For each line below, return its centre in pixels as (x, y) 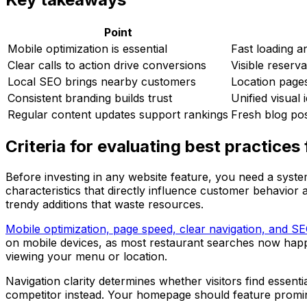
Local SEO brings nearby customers (102, 81)
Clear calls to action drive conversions (107, 65)
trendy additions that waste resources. (105, 205)
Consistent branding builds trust (90, 98)
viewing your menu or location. (86, 257)
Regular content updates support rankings (118, 114)
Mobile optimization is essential (87, 48)
